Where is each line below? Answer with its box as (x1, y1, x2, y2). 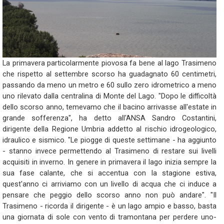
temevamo (66, 102, 102, 111)
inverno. (39, 157, 65, 166)
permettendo (59, 146, 102, 155)
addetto (107, 124, 133, 133)
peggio (50, 190, 72, 199)
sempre (183, 157, 209, 166)
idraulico (2, 135, 30, 144)
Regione (51, 124, 78, 133)
